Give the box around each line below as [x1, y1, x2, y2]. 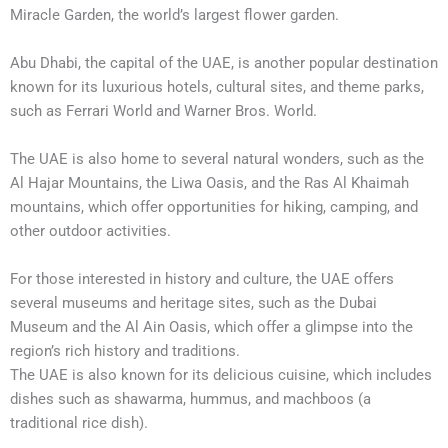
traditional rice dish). [10, 414, 148, 432]
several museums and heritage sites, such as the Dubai [10, 294, 377, 312]
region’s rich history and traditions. [10, 342, 240, 360]
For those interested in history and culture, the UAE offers [10, 270, 394, 288]
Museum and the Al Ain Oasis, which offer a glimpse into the [10, 318, 413, 336]
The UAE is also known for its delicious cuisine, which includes [10, 366, 432, 384]
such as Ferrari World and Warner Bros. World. [10, 102, 317, 120]
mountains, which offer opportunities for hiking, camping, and [10, 198, 418, 216]
